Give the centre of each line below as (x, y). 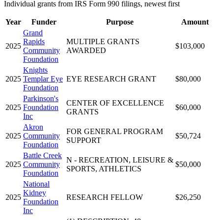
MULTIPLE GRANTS (103, 41)
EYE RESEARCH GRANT (111, 79)
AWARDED (86, 50)
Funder (44, 22)
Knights (35, 70)
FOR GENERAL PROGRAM (115, 131)
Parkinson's (41, 98)
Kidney (35, 192)
